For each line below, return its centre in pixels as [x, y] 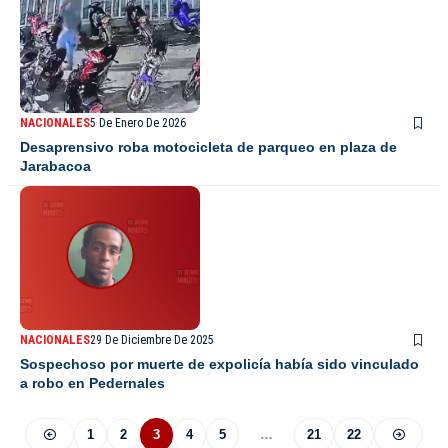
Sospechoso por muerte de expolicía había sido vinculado [219, 364]
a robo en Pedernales [92, 383]
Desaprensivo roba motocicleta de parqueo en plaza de [208, 147]
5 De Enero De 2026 [138, 123]
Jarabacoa [55, 166]
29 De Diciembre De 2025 [152, 340]
